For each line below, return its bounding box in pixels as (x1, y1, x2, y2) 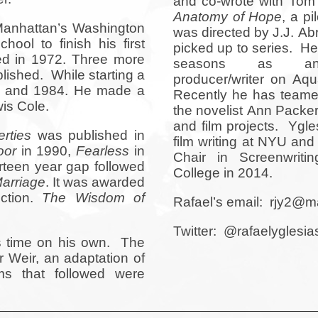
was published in (31, 128, 145, 143)
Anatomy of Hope (173, 9, 282, 24)
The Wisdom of (42, 190, 145, 206)
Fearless (76, 143, 129, 159)
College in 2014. (173, 165, 273, 180)
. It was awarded (45, 175, 145, 190)
